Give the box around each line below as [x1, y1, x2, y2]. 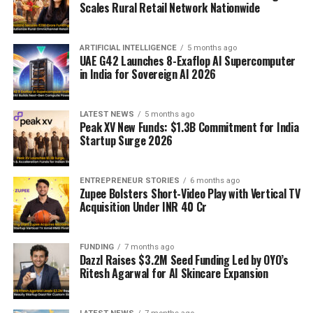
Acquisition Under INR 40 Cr [79, 198, 208, 215]
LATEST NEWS [79, 110, 134, 119]
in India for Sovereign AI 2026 [79, 66, 217, 82]
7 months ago [124, 242, 174, 252]
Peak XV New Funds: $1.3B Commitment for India [79, 119, 299, 136]
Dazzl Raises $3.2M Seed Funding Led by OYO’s [79, 252, 289, 268]
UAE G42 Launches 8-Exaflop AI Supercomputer [79, 52, 296, 69]
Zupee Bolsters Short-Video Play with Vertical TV [79, 185, 300, 202]
